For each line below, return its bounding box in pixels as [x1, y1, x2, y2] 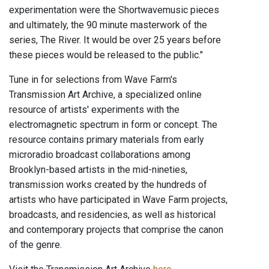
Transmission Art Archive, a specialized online [9, 89, 202, 101]
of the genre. [9, 239, 62, 251]
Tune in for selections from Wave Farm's [9, 74, 177, 86]
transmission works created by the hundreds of [9, 179, 207, 191]
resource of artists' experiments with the [9, 104, 180, 116]
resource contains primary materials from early [9, 134, 204, 146]
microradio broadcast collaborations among [9, 149, 190, 161]
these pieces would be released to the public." [9, 49, 203, 61]
